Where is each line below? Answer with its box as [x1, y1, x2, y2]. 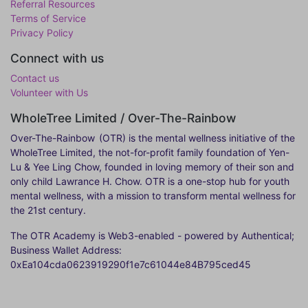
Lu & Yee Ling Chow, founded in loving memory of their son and [10, 161, 294, 173]
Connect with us [10, 51, 104, 65]
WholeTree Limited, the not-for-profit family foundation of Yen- [10, 146, 289, 158]
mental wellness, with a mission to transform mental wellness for [10, 190, 296, 201]
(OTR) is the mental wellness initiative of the [99, 132, 295, 144]
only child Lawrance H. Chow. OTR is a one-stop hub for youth [10, 175, 289, 187]
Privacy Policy [10, 27, 74, 38]
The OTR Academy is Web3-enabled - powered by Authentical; [10, 230, 294, 241]
